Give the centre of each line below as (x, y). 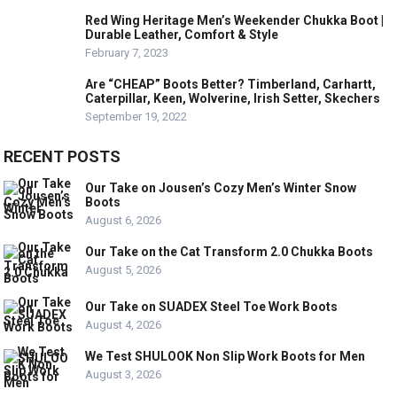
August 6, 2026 (124, 220)
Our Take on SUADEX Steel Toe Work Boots (212, 307)
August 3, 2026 (124, 374)
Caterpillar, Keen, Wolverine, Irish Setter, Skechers (233, 98)
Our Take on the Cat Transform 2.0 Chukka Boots (230, 252)
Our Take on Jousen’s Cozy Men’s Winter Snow (221, 188)
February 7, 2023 (127, 53)
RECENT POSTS (62, 156)
